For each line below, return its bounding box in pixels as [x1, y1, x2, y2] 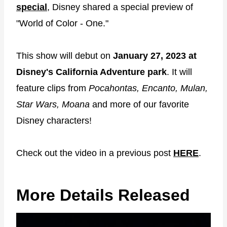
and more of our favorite [90, 99, 189, 110]
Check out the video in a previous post [16, 148, 173, 159]
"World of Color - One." [16, 18, 108, 29]
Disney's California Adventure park [16, 67, 167, 78]
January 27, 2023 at [110, 51, 197, 61]
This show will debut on [16, 51, 110, 61]
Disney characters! [16, 116, 92, 126]
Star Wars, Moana [16, 99, 90, 110]
